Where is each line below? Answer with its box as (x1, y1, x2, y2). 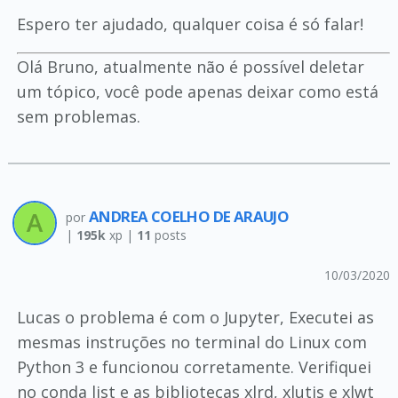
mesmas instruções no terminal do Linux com (16, 331, 367, 353)
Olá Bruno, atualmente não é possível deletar (16, 56, 364, 77)
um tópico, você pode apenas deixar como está (16, 81, 378, 102)
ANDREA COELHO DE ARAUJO (88, 206, 290, 227)
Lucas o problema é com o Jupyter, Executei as (16, 306, 374, 328)
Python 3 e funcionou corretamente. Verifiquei (16, 356, 371, 378)
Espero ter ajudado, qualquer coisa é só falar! (16, 13, 363, 35)
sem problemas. (16, 106, 140, 127)
